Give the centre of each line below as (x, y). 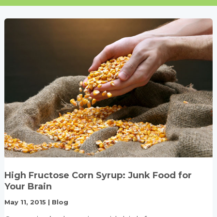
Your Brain (28, 186)
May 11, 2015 (26, 202)
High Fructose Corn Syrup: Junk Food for (98, 175)
